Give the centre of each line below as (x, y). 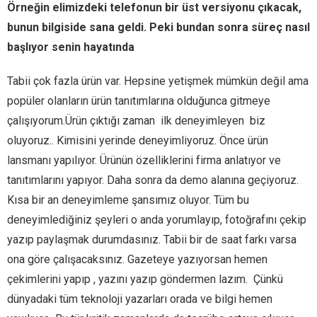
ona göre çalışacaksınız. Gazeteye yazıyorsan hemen (137, 259)
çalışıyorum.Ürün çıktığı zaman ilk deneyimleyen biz (136, 121)
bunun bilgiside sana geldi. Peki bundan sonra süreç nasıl (158, 27)
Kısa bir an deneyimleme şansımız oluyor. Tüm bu (128, 200)
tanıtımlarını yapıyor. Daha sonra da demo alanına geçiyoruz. (153, 180)
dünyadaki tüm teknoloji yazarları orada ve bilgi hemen (140, 299)
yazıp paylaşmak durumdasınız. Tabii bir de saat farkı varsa (152, 240)
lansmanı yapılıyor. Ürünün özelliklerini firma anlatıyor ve (144, 160)
